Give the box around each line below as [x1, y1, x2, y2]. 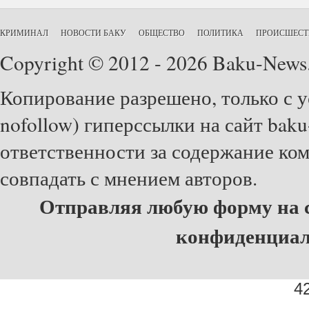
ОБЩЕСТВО [139, 27, 185, 38]
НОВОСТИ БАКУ [61, 27, 126, 38]
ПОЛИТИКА [197, 27, 243, 38]
